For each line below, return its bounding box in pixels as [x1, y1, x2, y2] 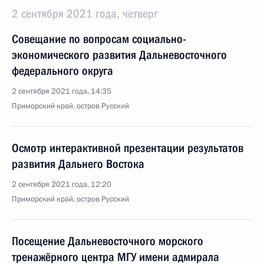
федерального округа [12, 64, 113, 78]
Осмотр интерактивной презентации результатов [12, 141, 243, 155]
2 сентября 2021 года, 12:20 [12, 179, 111, 190]
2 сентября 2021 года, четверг [12, 6, 158, 21]
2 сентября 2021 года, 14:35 [12, 86, 111, 97]
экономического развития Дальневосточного [12, 48, 227, 62]
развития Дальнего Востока [12, 157, 144, 171]
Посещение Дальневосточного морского [12, 234, 203, 248]
